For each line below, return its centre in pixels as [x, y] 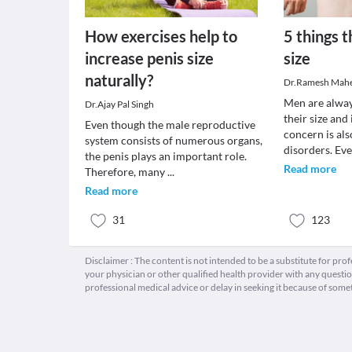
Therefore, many [126, 172]
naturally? [119, 80]
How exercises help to [161, 36]
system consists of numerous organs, [174, 140]
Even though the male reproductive [170, 125]
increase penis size [149, 58]
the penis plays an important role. [166, 156]
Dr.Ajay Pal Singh [119, 104]
